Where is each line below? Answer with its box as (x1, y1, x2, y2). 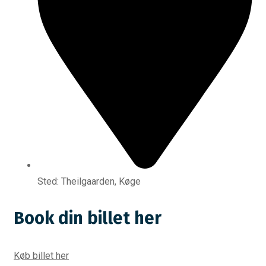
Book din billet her (14, 208, 161, 229)
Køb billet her (14, 250, 69, 262)
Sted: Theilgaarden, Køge (37, 176, 141, 188)
